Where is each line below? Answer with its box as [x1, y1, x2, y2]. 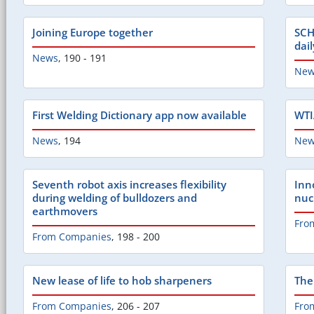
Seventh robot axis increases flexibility [32, 177, 226, 192]
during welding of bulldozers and [32, 191, 197, 205]
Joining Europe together [32, 25, 153, 40]
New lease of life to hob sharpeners [32, 273, 212, 288]
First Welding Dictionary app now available [32, 108, 247, 123]
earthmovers [32, 204, 97, 219]
